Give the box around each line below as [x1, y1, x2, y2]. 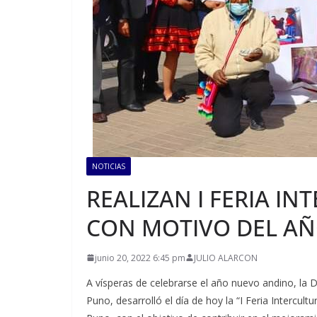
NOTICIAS [92, 161, 125, 171]
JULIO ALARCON [194, 251, 258, 264]
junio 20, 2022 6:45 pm [95, 251, 185, 264]
